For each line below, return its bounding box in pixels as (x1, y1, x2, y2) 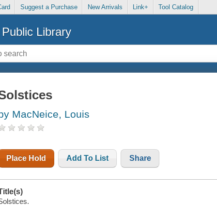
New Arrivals (87, 3, 123, 11)
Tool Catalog (158, 3, 194, 11)
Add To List (66, 154, 109, 163)
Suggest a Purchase (20, 3, 77, 11)
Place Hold (6, 154, 46, 163)
